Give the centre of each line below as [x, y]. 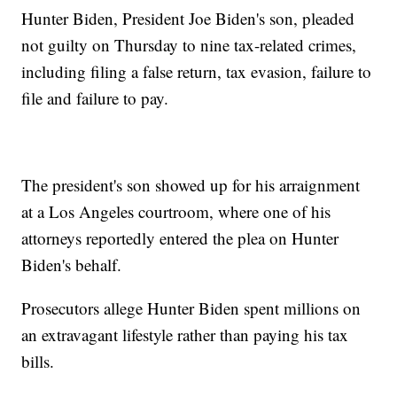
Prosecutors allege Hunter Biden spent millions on [191, 308]
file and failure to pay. [98, 98]
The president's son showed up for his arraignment [191, 185]
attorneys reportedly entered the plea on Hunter [180, 238]
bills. [41, 362]
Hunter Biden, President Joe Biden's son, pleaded [188, 19]
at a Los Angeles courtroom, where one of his [176, 212]
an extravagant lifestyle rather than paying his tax [185, 335]
